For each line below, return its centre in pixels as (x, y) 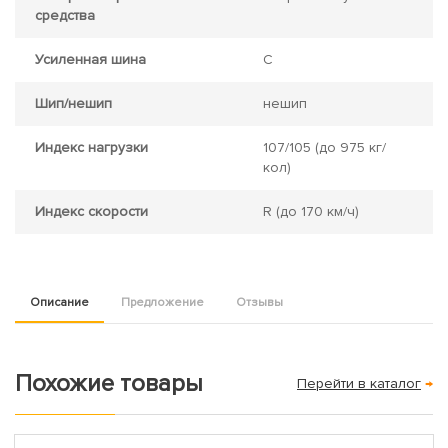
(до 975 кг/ (348, 147)
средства (65, 15)
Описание (59, 302)
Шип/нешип (73, 103)
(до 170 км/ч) (315, 211)
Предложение (162, 302)
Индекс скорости (91, 211)
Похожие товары (109, 383)
